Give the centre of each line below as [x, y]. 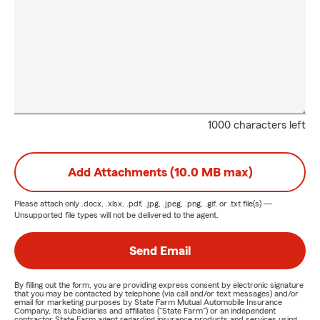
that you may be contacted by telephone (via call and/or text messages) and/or [156, 294]
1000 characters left [257, 125]
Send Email [160, 251]
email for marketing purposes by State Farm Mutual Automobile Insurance [148, 302]
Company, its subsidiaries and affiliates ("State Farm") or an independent [145, 311]
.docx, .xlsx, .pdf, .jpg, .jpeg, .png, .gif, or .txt [161, 204]
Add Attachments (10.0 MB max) [160, 172]
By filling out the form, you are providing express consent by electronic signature [159, 285]
